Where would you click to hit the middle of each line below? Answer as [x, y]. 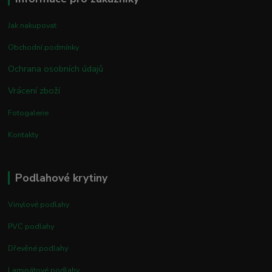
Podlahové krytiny [61, 178]
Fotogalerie [29, 113]
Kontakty [23, 135]
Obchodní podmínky [44, 47]
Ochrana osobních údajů [56, 69]
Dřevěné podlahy [38, 248]
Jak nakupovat [32, 25]
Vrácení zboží [34, 91]
